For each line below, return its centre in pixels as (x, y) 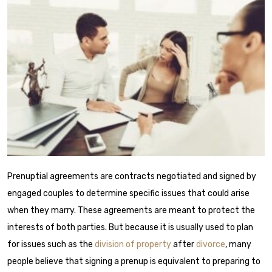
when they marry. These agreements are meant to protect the (131, 210)
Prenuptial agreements (53, 176)
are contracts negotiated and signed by (177, 176)
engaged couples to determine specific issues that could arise (128, 193)
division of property (133, 244)
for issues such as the (51, 244)
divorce (211, 244)
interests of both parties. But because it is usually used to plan (130, 227)
